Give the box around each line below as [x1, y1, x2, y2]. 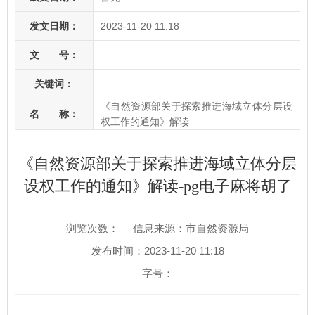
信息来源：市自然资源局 [133, 222, 249, 234]
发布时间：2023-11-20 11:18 [91, 245, 224, 257]
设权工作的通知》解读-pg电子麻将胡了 [23, 177, 292, 195]
